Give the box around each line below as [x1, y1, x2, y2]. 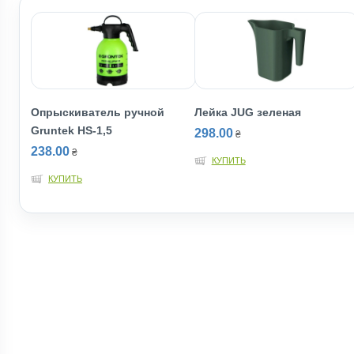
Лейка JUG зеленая [194, 106, 301, 119]
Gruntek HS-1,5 [31, 124, 112, 137]
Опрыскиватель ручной [31, 106, 164, 119]
